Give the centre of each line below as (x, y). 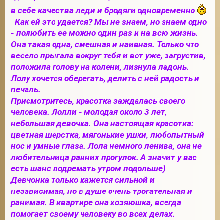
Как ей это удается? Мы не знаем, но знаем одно (109, 22)
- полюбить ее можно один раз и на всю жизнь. (105, 33)
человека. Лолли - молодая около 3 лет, (89, 112)
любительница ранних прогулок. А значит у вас (104, 157)
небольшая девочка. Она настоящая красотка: (102, 123)
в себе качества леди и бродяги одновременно (104, 10)
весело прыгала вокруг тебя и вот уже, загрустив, (108, 55)
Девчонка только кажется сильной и (83, 180)
